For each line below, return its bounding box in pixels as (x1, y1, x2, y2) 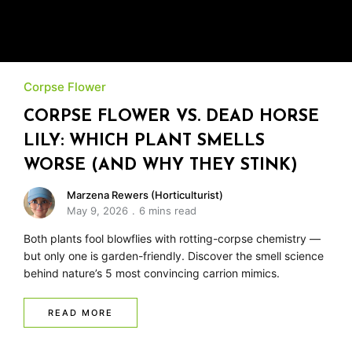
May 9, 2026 (67, 203, 128, 217)
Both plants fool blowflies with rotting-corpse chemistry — (24, 231, 321, 245)
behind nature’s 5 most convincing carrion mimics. (24, 266, 280, 280)
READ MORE (48, 306, 113, 318)
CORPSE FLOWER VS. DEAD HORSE (24, 108, 319, 125)
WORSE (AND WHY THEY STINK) (24, 156, 298, 174)
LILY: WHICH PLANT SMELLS (24, 132, 265, 149)
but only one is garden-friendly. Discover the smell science (24, 248, 324, 262)
